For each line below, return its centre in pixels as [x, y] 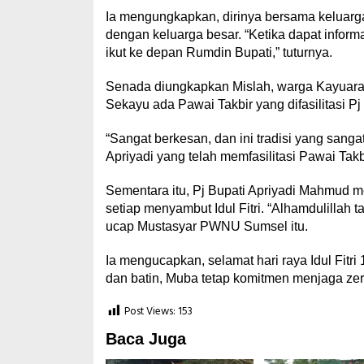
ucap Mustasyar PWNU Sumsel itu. [206, 226]
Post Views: [149, 312]
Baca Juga [145, 339]
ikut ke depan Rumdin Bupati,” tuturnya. [219, 52]
